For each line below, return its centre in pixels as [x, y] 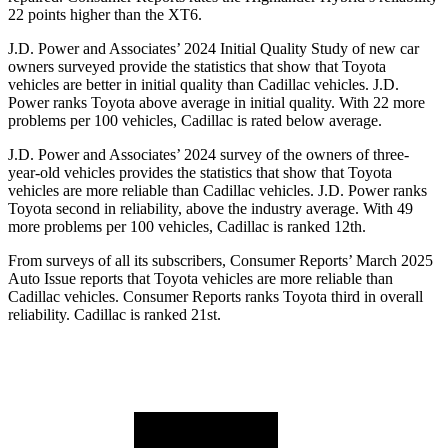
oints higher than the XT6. [119, 15]
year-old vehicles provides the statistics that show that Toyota [200, 173]
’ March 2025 [390, 261]
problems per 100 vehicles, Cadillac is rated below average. [195, 121]
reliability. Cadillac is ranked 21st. [114, 315]
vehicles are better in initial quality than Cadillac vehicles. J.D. [203, 85]
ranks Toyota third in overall [332, 297]
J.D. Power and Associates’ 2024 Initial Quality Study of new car [213, 49]
